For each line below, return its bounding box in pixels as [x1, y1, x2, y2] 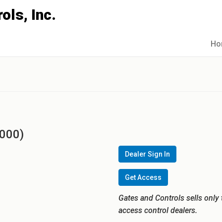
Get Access [125, 173, 162, 181]
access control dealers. [118, 206, 197, 215]
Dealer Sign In [125, 150, 170, 158]
